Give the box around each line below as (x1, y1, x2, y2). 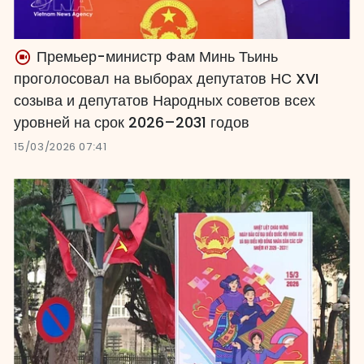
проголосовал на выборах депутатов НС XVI (14, 68, 319, 89)
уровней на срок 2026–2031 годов (14, 112, 250, 133)
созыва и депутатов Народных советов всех (14, 90, 316, 111)
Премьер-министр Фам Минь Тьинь (32, 46, 279, 67)
